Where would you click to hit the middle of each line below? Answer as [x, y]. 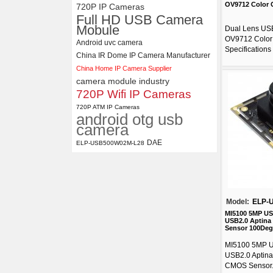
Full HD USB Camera [140, 20]
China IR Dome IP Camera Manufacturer [143, 55]
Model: [238, 202]
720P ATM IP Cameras [108, 107]
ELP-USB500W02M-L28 [110, 143]
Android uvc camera [109, 43]
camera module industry [123, 81]
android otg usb [129, 119]
